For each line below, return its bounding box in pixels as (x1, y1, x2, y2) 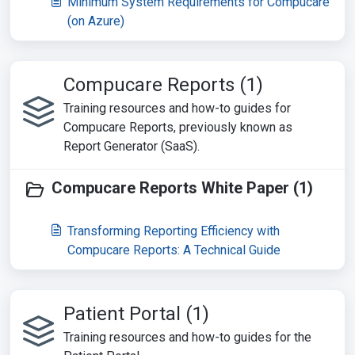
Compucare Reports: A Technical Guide (67, 242, 281, 258)
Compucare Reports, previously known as (63, 120, 292, 135)
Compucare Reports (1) (63, 74, 263, 96)
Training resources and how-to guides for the (63, 330, 311, 345)
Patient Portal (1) (63, 303, 209, 325)
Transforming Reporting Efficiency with (67, 223, 280, 239)
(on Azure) (67, 13, 124, 29)
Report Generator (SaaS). (63, 139, 200, 154)
